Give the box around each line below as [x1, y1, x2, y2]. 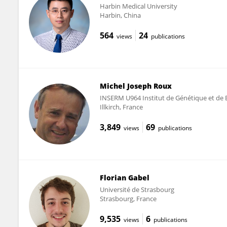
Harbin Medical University [99, 1, 177, 11]
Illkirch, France [99, 102, 143, 111]
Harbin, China [99, 10, 141, 20]
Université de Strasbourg [99, 184, 174, 194]
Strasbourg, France [99, 194, 157, 203]
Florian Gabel [99, 172, 149, 182]
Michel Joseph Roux [99, 81, 172, 91]
